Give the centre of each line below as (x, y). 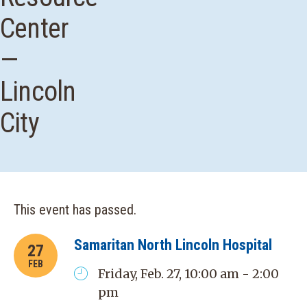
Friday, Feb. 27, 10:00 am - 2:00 (188, 274)
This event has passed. (75, 210)
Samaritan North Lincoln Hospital (173, 245)
